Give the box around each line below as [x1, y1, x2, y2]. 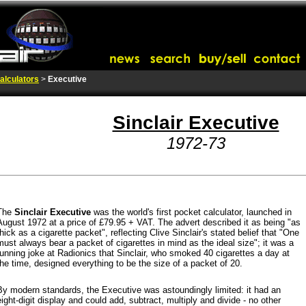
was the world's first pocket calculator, [91, 207, 247, 217]
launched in [247, 207, 292, 217]
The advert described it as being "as [158, 217, 301, 227]
